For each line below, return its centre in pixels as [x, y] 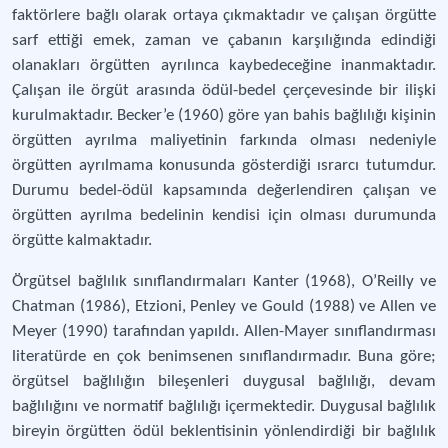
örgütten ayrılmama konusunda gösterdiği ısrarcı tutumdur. [224, 165]
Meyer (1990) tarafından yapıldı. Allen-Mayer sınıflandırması [224, 331]
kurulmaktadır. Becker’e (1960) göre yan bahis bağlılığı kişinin [224, 115]
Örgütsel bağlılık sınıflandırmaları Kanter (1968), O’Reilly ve [224, 281]
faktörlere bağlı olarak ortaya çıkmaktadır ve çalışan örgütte [224, 15]
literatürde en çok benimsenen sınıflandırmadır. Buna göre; [224, 356]
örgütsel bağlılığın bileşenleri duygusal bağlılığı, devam [224, 381]
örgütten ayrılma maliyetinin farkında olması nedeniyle [224, 140]
